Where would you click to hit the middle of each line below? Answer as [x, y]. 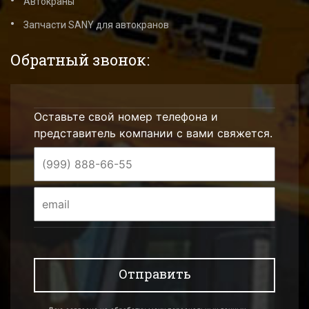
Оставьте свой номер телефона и [126, 116]
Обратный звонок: [80, 59]
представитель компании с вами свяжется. [153, 133]
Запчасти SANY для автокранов [96, 24]
